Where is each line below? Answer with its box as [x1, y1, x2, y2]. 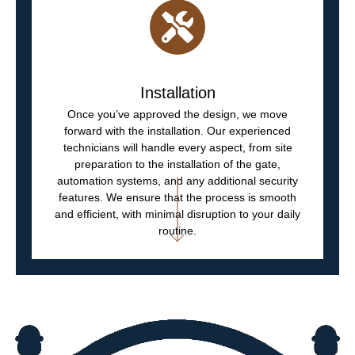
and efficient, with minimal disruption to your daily [55, 207, 300, 220]
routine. [158, 223, 197, 237]
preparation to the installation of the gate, [74, 157, 281, 170]
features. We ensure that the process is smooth [59, 190, 296, 204]
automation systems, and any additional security [57, 174, 298, 187]
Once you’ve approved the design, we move [67, 107, 288, 120]
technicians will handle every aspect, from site [63, 140, 292, 154]
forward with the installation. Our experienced [64, 124, 291, 137]
